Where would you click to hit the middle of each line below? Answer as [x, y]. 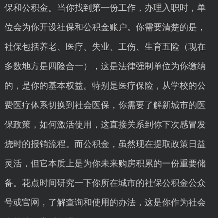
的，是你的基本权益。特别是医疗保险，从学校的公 [105, 86]
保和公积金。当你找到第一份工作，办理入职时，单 [105, 8]
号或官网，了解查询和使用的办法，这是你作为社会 [105, 202]
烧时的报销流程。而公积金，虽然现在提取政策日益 [105, 144]
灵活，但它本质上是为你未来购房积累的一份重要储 [105, 163]
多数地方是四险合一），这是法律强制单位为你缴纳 [105, 66]
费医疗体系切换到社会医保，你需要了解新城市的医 [105, 105]
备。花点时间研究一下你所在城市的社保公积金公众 [105, 183]
